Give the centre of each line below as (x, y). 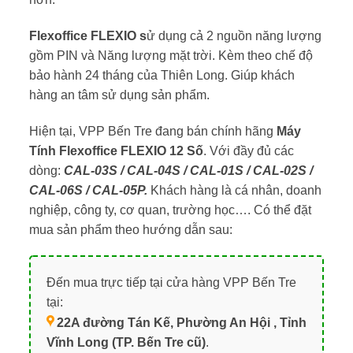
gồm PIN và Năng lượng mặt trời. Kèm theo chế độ (171, 55)
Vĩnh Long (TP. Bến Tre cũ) (126, 343)
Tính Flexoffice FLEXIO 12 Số (116, 150)
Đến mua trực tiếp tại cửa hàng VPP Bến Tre (171, 283)
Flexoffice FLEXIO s (87, 35)
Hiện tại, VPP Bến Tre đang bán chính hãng (152, 131)
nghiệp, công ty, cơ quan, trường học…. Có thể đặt (170, 210)
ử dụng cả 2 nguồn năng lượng (234, 35)
